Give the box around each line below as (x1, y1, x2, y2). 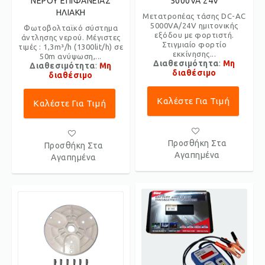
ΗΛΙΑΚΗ (56, 8, 86, 17)
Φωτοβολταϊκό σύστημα (24, 24, 118, 32)
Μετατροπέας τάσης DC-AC (143, 12, 246, 20)
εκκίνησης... (173, 50, 216, 58)
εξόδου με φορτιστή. (154, 31, 234, 39)
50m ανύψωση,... (40, 52, 102, 60)
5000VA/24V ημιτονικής (150, 21, 238, 30)
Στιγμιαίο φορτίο (162, 40, 227, 49)
